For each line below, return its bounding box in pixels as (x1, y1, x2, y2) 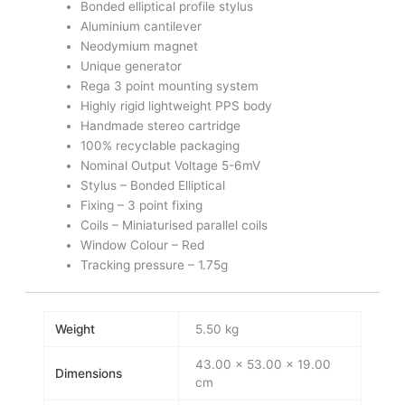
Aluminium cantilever (80, 18, 202, 33)
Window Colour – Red (80, 237, 204, 252)
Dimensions (55, 365, 123, 381)
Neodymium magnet (80, 38, 198, 53)
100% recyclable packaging (80, 137, 240, 153)
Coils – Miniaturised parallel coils (80, 217, 268, 232)
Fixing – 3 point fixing (80, 197, 202, 212)
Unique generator (80, 58, 182, 73)
